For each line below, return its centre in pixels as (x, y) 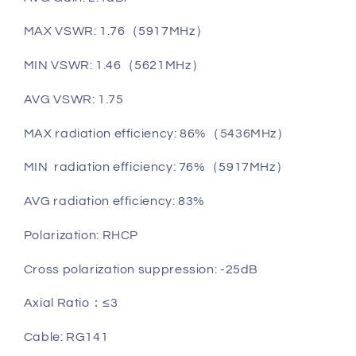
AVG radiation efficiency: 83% (114, 201)
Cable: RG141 (66, 337)
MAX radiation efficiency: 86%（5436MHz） (157, 133)
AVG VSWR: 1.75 (74, 99)
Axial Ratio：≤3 (71, 303)
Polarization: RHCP (82, 235)
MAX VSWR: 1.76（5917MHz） (116, 31)
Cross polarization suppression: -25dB (141, 269)
